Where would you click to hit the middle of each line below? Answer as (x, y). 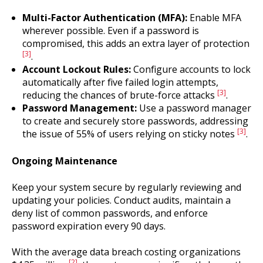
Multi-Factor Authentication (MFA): (104, 18)
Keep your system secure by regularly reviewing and (127, 187)
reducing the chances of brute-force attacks (119, 95)
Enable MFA (214, 18)
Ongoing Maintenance (65, 161)
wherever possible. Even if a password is (110, 31)
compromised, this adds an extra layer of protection (136, 44)
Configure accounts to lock (190, 70)
